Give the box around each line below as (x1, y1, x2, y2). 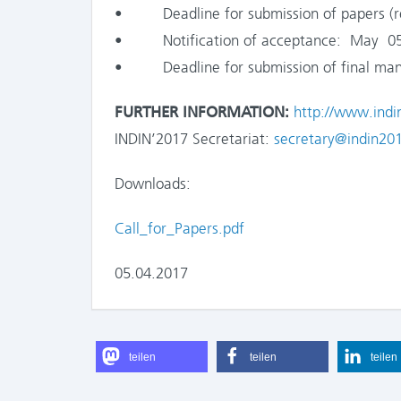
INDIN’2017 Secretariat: (115, 130, 274, 148)
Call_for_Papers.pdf (115, 219, 244, 237)
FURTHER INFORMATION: (115, 103, 294, 121)
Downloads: (115, 175, 191, 192)
